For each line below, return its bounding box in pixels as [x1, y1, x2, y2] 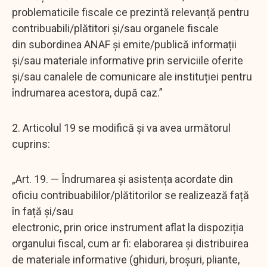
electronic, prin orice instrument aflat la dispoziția [12, 221, 244, 234]
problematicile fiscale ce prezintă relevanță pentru [12, 5, 249, 18]
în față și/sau [12, 204, 73, 218]
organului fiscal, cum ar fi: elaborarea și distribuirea [12, 237, 249, 250]
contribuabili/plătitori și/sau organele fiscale [12, 21, 219, 35]
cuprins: [12, 137, 50, 150]
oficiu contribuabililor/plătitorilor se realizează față [12, 188, 249, 201]
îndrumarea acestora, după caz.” [12, 86, 163, 99]
